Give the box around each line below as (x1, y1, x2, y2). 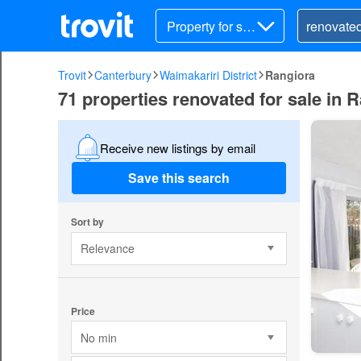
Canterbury (94, 67, 151, 83)
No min (80, 329, 117, 346)
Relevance (80, 240, 135, 257)
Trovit (58, 67, 86, 83)
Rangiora (265, 67, 315, 83)
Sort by (70, 214, 104, 229)
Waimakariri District (160, 67, 257, 83)
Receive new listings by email (99, 139, 255, 156)
